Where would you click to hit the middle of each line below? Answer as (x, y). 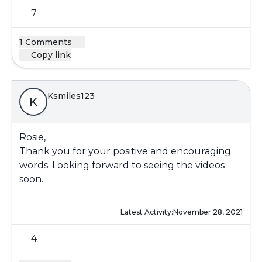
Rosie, (32, 137)
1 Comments (47, 42)
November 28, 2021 (208, 212)
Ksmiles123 (71, 96)
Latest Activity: (147, 212)
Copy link (51, 55)
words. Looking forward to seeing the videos (122, 165)
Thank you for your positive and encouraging (125, 151)
